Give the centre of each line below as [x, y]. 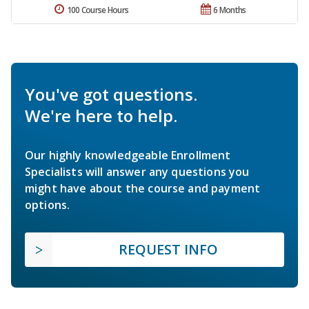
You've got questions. [111, 94]
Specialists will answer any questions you [137, 172]
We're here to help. [101, 116]
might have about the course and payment [143, 189]
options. [48, 205]
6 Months [230, 10]
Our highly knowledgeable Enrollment [128, 156]
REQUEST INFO [168, 250]
